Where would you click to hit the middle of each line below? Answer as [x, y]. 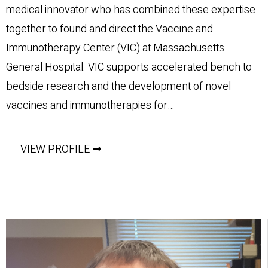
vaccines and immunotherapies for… [90, 106]
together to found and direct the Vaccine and [109, 29]
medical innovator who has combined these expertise [131, 10]
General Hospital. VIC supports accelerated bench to [129, 67]
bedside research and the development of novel [118, 86]
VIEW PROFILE [55, 149]
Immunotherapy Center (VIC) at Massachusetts [115, 48]
